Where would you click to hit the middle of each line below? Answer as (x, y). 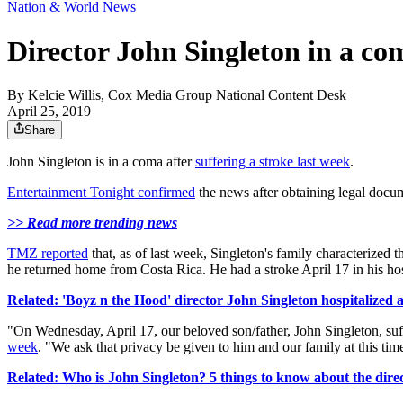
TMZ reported (48, 254)
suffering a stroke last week (273, 162)
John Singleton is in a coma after (101, 162)
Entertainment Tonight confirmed (101, 193)
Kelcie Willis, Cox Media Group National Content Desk (187, 95)
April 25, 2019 (49, 112)
